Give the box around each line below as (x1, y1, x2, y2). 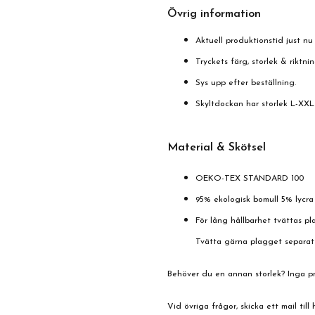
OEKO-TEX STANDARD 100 (195, 174, 304, 183)
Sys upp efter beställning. (195, 79, 296, 87)
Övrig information (167, 8, 261, 20)
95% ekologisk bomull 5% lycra (195, 195, 314, 204)
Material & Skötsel (167, 142, 266, 153)
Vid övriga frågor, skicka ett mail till (167, 302, 312, 311)
